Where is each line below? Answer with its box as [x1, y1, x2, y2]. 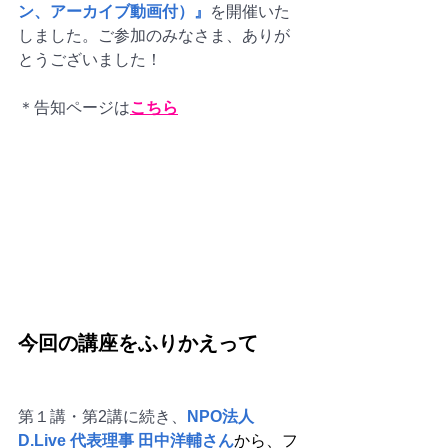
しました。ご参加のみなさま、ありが [18, 27, 290, 44]
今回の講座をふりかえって [18, 331, 258, 354]
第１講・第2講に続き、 [18, 407, 187, 425]
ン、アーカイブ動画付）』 [18, 3, 210, 20]
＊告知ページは [18, 99, 130, 116]
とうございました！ [18, 51, 162, 68]
